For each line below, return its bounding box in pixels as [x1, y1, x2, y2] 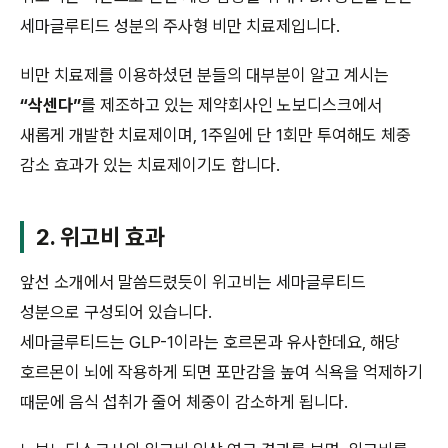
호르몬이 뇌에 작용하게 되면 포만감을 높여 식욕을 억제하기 [20, 361, 423, 382]
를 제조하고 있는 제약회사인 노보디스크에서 [81, 94, 382, 115]
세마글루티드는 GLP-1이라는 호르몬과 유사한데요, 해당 [20, 331, 400, 352]
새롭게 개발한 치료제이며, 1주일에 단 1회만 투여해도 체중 [20, 124, 411, 145]
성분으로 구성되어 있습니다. [20, 301, 212, 322]
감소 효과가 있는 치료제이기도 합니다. [20, 154, 280, 175]
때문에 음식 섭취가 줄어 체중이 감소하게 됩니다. [20, 391, 348, 412]
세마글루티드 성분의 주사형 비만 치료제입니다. [20, 15, 340, 36]
